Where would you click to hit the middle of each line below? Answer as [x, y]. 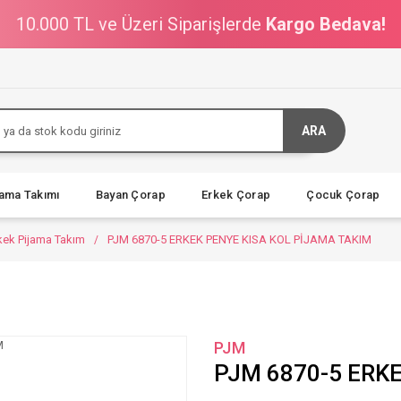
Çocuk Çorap [343, 195]
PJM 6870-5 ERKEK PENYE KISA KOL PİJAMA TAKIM [239, 239]
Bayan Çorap [130, 195]
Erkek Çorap [236, 195]
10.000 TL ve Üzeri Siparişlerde [141, 24]
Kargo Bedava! [325, 24]
